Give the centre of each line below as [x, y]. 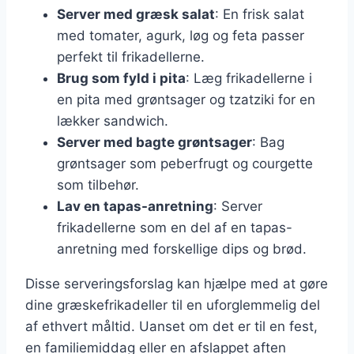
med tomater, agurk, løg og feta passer [181, 35]
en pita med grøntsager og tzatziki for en [186, 99]
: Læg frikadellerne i [249, 78]
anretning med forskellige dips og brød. [182, 249]
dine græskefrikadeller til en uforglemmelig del [173, 305]
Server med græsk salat [136, 14]
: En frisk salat [260, 14]
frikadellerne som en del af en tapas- [175, 227]
